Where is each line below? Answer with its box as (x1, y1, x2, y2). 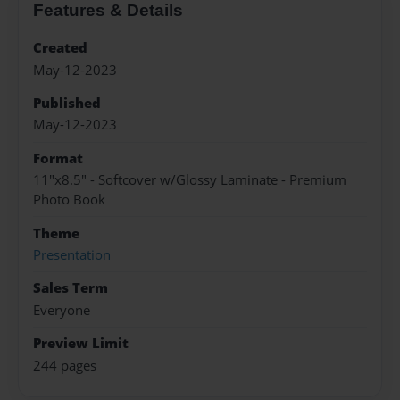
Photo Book (33, 190, 105, 210)
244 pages (33, 355, 96, 375)
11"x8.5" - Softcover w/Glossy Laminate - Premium (33, 171, 346, 190)
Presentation (33, 246, 111, 264)
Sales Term (33, 279, 108, 298)
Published (33, 94, 101, 113)
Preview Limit (33, 334, 129, 354)
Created (33, 38, 87, 58)
